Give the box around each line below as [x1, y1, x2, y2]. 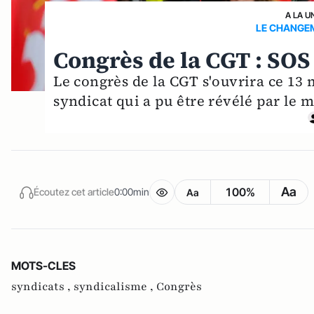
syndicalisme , [74, 278, 156, 294]
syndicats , [11, 278, 74, 294]
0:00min [114, 186, 149, 198]
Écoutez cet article [34, 186, 114, 198]
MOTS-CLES [11, 258, 76, 273]
